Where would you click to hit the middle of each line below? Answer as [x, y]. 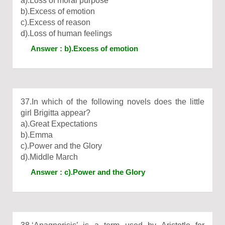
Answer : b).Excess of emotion [84, 48]
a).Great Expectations [59, 124]
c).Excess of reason [55, 22]
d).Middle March [49, 157]
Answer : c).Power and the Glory [88, 172]
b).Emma [37, 135]
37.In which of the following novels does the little [113, 102]
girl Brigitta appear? [55, 113]
